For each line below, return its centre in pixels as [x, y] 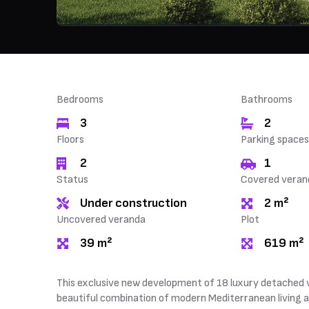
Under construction [133, 203]
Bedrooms [80, 100]
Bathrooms [266, 100]
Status [72, 180]
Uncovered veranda [101, 220]
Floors [70, 140]
